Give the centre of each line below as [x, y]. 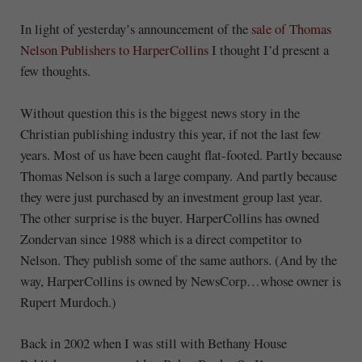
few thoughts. [55, 70]
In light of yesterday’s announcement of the [135, 28]
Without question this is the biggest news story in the [160, 112]
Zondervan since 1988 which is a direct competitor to [160, 238]
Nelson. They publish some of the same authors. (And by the [178, 259]
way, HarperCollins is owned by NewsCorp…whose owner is [180, 280]
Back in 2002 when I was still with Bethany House [153, 343]
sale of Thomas [291, 28]
